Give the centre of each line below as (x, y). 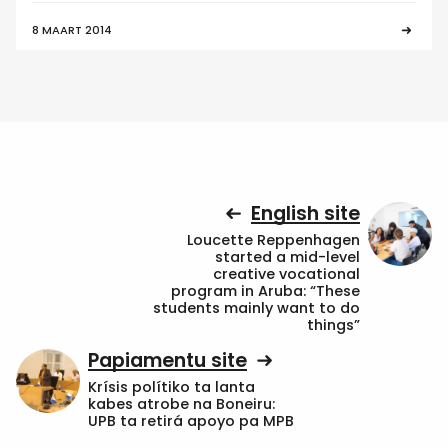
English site (305, 214)
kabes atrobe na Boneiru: (181, 403)
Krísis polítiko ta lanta (171, 386)
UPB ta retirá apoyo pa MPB (191, 420)
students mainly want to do (256, 307)
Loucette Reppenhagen (273, 239)
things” (333, 324)
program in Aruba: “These (265, 290)
